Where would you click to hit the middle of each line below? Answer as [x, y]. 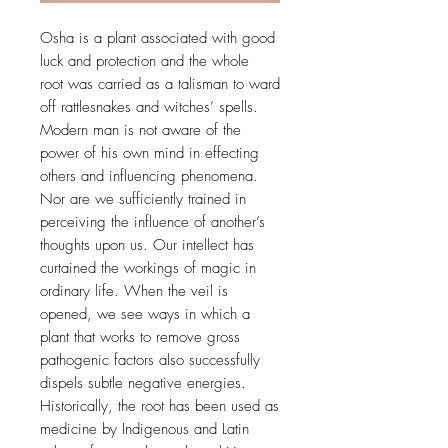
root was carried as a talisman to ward [160, 84]
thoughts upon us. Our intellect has [147, 245]
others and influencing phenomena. [149, 176]
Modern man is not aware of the [140, 130]
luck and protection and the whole [144, 61]
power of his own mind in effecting [149, 153]
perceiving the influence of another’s [152, 222]
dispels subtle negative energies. [143, 383]
